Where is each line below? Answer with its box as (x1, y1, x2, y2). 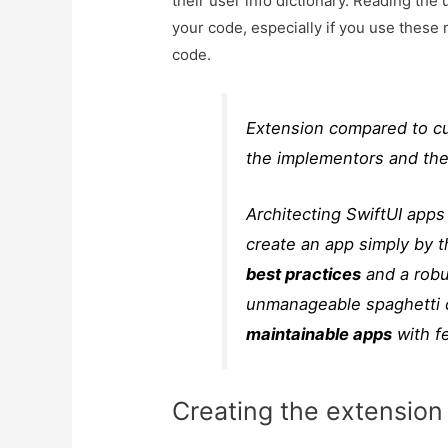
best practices (246, 264, 362, 285)
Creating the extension (172, 395, 444, 426)
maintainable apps (246, 324, 393, 345)
